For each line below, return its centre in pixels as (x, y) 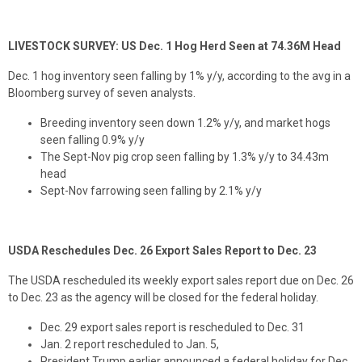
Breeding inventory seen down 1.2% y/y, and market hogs (185, 123)
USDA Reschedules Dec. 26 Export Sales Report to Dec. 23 (162, 251)
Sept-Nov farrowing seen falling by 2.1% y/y (151, 191)
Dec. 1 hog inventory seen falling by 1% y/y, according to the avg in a (179, 76)
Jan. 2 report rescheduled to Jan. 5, (130, 345)
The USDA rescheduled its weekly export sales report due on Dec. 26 (181, 281)
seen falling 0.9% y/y (93, 140)
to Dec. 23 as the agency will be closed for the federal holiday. (163, 298)
